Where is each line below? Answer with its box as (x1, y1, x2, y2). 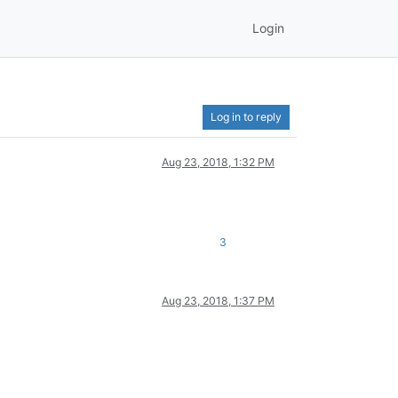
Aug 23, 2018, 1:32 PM (162, 155, 275, 169)
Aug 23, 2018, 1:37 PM (162, 293, 275, 307)
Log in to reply (211, 109, 282, 123)
